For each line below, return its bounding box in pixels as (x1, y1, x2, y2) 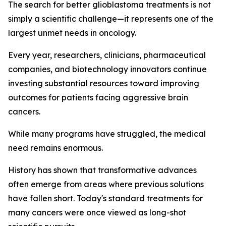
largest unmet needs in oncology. (8, 28, 136, 38)
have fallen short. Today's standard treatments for (8, 193, 203, 203)
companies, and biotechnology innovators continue (8, 64, 207, 74)
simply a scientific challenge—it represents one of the (8, 14, 213, 24)
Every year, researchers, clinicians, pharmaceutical (8, 50, 206, 60)
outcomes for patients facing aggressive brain (8, 92, 188, 102)
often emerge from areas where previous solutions (8, 179, 204, 189)
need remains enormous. (8, 143, 103, 153)
